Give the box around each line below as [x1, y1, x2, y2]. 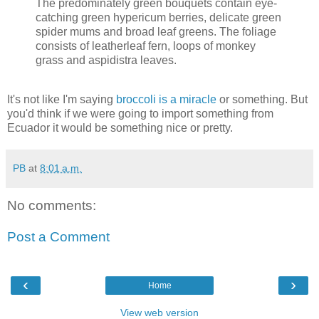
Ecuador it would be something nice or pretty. [7, 122, 233, 135]
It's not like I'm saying [7, 93, 116, 106]
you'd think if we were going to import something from [7, 108, 273, 120]
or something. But [216, 93, 308, 106]
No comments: [7, 198, 96, 214]
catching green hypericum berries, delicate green [36, 11, 281, 23]
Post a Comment [7, 229, 110, 245]
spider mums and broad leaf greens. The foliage [36, 25, 276, 38]
